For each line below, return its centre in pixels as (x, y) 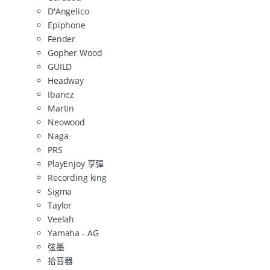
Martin (61, 108)
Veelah (61, 219)
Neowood (67, 122)
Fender (62, 39)
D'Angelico (68, 11)
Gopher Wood (75, 52)
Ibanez (61, 94)
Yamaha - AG (73, 233)
